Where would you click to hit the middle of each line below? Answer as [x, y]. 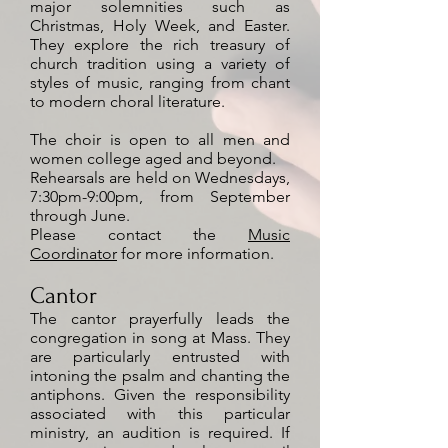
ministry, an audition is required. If [160, 432]
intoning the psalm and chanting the [160, 375]
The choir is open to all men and [160, 139]
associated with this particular [160, 413]
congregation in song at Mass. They [160, 337]
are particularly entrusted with [160, 356]
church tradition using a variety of [160, 63]
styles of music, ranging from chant [160, 82]
